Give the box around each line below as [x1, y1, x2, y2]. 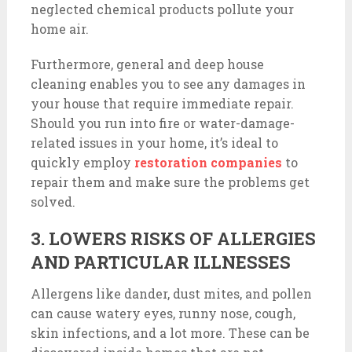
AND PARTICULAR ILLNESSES [30, 251, 291, 273]
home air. [30, 20, 89, 37]
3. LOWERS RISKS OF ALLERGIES [30, 227, 316, 250]
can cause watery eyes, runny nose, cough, [30, 305, 295, 321]
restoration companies [134, 154, 282, 170]
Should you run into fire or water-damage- [30, 115, 295, 131]
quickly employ [30, 154, 134, 170]
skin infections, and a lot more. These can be [30, 324, 310, 341]
